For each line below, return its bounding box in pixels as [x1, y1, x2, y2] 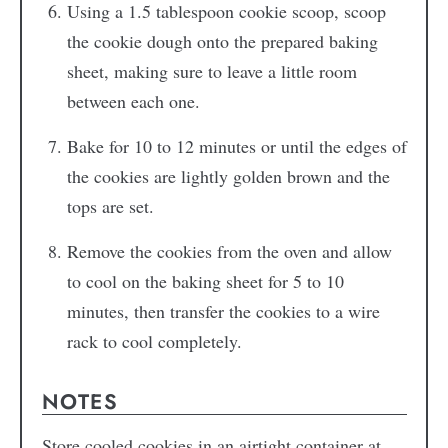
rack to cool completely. [66, 328, 242, 353]
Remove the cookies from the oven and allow [66, 238, 392, 263]
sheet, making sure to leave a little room [66, 58, 357, 83]
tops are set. [66, 193, 154, 218]
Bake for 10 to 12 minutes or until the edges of [66, 133, 407, 158]
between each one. [66, 88, 200, 113]
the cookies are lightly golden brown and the [66, 163, 390, 188]
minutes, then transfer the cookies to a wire [66, 298, 380, 323]
